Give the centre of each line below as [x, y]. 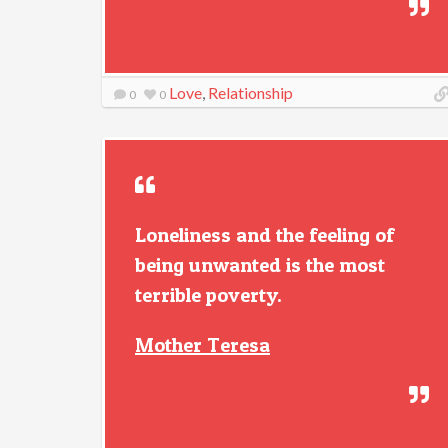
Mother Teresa [202, 345]
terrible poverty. [208, 295]
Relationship [250, 92]
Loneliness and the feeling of [264, 235]
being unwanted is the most [260, 265]
